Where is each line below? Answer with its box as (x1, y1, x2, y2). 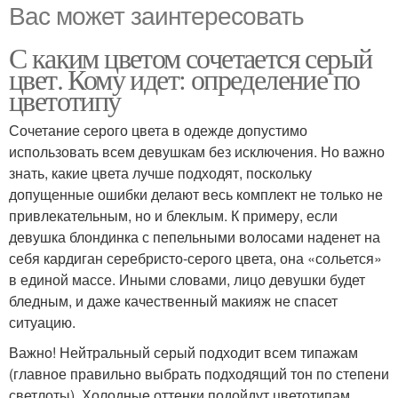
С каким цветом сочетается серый (9, 38, 372, 77)
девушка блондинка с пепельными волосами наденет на (9, 227, 380, 248)
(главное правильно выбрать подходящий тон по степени (9, 363, 389, 385)
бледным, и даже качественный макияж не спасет (9, 291, 338, 312)
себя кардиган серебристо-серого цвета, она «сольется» (9, 248, 382, 269)
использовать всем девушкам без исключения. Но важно (9, 141, 385, 163)
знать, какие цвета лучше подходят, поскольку (9, 163, 312, 184)
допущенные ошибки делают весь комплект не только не (9, 184, 383, 205)
